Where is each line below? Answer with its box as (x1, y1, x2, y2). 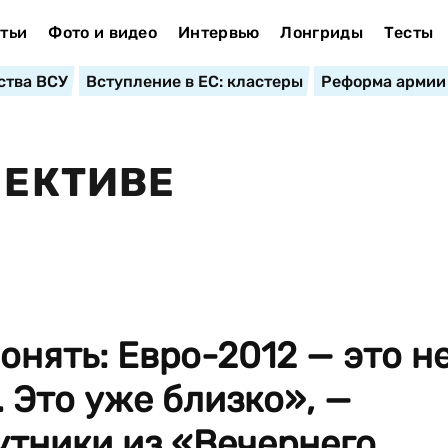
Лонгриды (280, 23, 363, 42)
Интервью (177, 23, 260, 42)
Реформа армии (320, 72, 446, 91)
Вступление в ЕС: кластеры (85, 72, 303, 91)
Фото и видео (48, 23, 158, 42)
